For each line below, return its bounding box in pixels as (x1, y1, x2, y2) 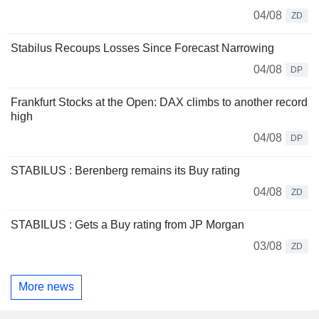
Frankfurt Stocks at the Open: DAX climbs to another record (11, 95, 308, 108)
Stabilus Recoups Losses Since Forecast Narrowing (11, 41, 274, 54)
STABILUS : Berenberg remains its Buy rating (11, 164, 240, 177)
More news (19, 281, 74, 293)
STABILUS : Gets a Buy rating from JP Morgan (11, 218, 244, 231)
